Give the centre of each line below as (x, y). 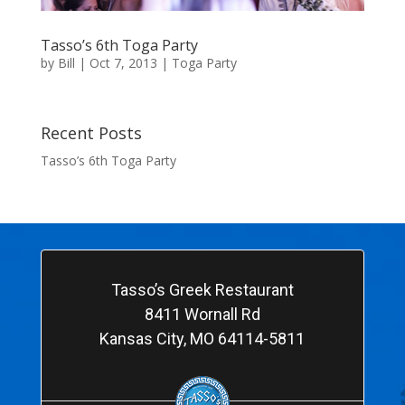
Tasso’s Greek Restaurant (202, 289)
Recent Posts (91, 132)
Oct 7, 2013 (123, 62)
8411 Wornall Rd (202, 314)
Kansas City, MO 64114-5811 (202, 338)
